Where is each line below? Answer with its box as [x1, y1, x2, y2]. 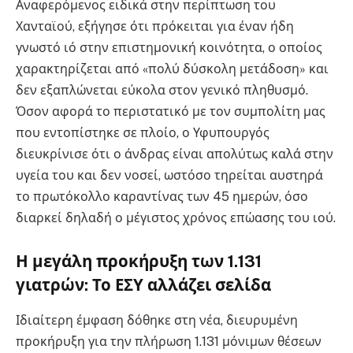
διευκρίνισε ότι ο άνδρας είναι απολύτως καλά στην [16, 146, 333, 162]
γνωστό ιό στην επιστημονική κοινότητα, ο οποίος [16, 39, 322, 55]
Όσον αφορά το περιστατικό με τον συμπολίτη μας [16, 103, 325, 119]
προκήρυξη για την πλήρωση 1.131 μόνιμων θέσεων [16, 333, 321, 349]
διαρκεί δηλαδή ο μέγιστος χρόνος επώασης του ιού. [16, 210, 336, 225]
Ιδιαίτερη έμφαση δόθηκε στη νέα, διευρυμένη [16, 312, 298, 328]
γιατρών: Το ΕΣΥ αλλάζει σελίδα [16, 276, 271, 295]
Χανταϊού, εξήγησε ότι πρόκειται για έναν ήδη [16, 18, 294, 34]
